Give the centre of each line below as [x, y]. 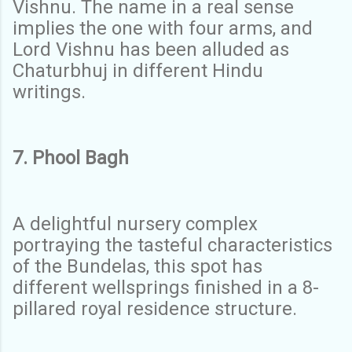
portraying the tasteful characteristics [172, 245]
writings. [51, 92]
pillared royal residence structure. [157, 308]
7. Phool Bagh [73, 158]
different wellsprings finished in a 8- [166, 287]
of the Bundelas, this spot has [137, 266]
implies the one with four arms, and [163, 28]
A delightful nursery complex [135, 224]
